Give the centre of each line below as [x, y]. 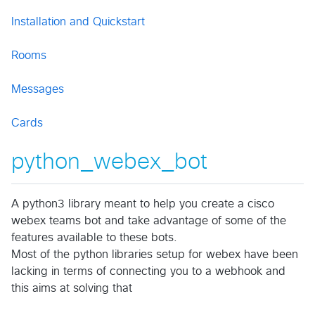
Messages [38, 89]
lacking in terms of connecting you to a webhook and [148, 271]
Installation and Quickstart [78, 22]
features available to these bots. [94, 237]
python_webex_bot [109, 162]
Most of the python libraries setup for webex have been [155, 254]
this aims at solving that [72, 288]
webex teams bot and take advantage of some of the [149, 220]
